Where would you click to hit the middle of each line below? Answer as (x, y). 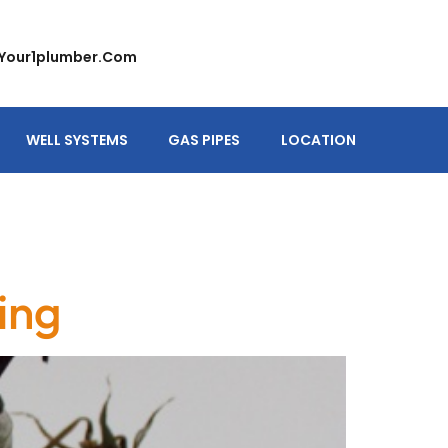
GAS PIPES (204, 140)
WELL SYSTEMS (77, 140)
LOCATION (318, 140)
